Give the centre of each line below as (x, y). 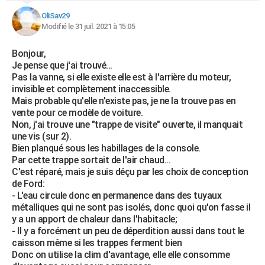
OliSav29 (55, 16)
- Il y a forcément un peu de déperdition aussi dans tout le (128, 231)
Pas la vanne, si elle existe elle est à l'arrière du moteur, (121, 77)
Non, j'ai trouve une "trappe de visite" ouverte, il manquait (127, 125)
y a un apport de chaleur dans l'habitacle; (94, 219)
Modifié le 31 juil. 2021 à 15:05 (88, 26)
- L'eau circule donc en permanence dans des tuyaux (117, 195)
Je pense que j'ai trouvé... (62, 65)
